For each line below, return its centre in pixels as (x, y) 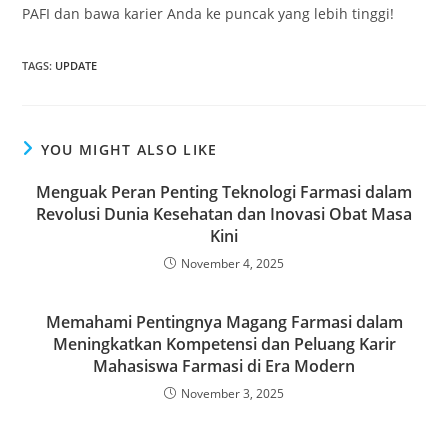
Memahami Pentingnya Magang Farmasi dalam (224, 322)
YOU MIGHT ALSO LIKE (129, 149)
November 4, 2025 (232, 263)
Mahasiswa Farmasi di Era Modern (224, 366)
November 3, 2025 (232, 393)
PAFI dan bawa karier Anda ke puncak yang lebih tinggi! (208, 13)
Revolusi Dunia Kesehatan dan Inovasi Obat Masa (224, 214)
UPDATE (76, 65)
